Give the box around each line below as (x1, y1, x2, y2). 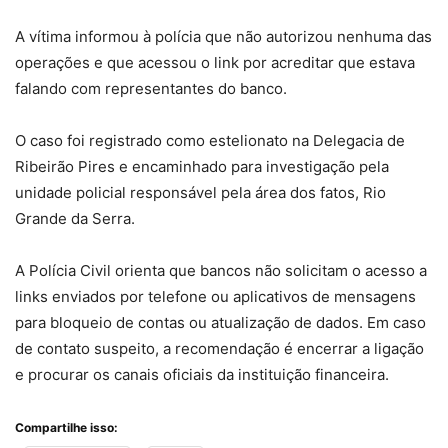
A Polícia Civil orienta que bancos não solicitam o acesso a (15, 261, 427, 281)
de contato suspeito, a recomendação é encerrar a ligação (15, 339, 424, 359)
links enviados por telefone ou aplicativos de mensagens (15, 287, 416, 307)
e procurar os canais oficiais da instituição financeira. (15, 365, 389, 385)
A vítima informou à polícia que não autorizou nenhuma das (15, 27, 432, 47)
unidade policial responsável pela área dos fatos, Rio (15, 183, 386, 203)
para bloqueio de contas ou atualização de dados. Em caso (15, 313, 426, 333)
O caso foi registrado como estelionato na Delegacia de (15, 131, 405, 151)
